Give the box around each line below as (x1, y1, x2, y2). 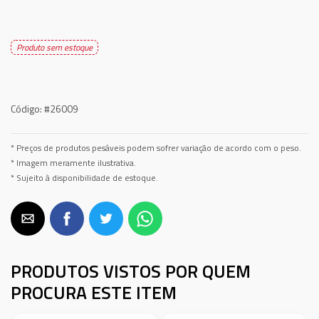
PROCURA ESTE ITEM (11, 279, 177, 306)
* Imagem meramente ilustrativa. (11, 157, 136, 169)
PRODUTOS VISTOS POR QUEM (11, 258, 251, 285)
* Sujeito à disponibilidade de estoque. (11, 172, 158, 184)
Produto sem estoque (16, 41, 93, 54)
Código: (11, 101, 42, 116)
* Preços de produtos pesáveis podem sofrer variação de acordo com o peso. (11, 142, 301, 155)
